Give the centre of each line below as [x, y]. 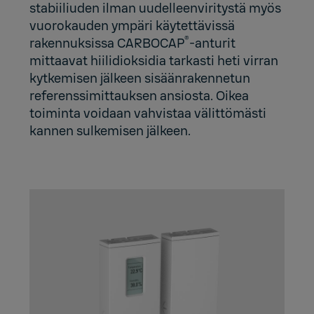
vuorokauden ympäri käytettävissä [132, 26]
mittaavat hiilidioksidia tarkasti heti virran [154, 61]
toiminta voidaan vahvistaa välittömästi [148, 113]
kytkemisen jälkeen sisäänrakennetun [140, 78]
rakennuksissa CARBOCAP [107, 43]
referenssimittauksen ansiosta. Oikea [139, 96]
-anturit [213, 43]
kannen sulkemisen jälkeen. [110, 131]
